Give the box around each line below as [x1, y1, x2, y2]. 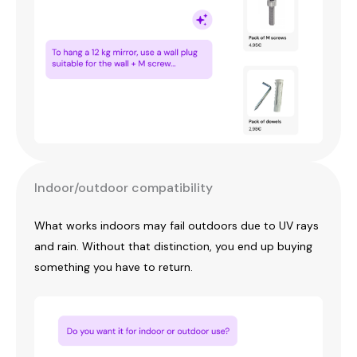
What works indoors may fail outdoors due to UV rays [34, 218, 319, 233]
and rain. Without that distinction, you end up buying [34, 239, 312, 254]
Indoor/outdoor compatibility [34, 179, 213, 197]
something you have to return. [34, 260, 193, 275]
